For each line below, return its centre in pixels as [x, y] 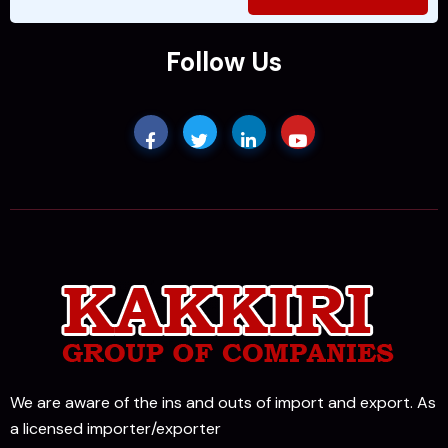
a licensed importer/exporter [115, 429]
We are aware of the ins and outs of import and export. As [223, 403]
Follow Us [224, 62]
